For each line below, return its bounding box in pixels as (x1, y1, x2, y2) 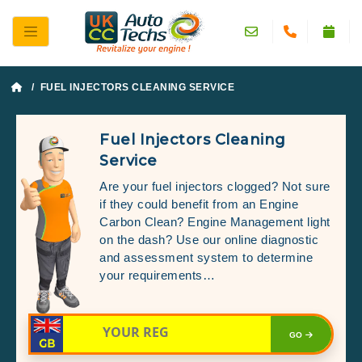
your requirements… (99, 267, 215, 282)
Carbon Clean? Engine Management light (99, 214, 330, 229)
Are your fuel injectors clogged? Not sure (99, 179, 330, 193)
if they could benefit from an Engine (99, 196, 298, 211)
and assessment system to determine (99, 250, 313, 264)
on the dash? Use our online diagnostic (99, 232, 318, 246)
